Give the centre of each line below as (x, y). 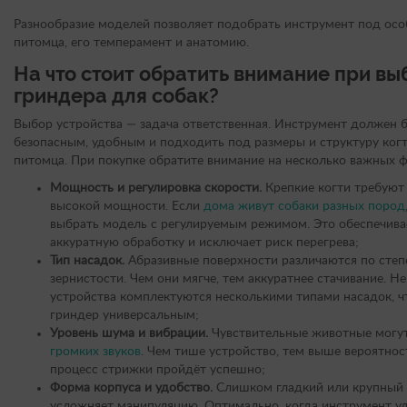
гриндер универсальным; (124, 316)
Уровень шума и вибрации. (129, 334)
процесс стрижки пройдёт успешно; (158, 370)
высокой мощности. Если (127, 207)
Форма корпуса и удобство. (131, 388)
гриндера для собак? (116, 96)
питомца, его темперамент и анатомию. (131, 43)
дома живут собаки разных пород (304, 207)
